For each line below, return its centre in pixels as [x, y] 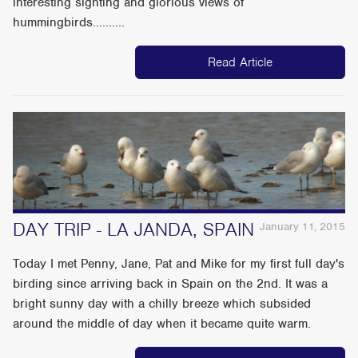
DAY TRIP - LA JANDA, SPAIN [134, 229]
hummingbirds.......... [69, 23]
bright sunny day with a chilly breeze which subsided [162, 303]
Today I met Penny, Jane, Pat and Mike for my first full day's [179, 263]
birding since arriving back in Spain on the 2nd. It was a [171, 283]
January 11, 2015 [302, 226]
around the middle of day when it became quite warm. [162, 323]
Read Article [240, 63]
